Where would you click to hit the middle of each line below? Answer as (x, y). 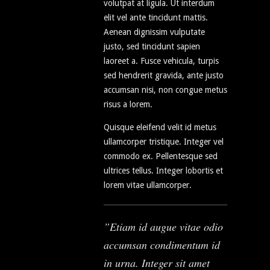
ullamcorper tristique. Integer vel (164, 142)
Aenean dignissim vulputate (154, 32)
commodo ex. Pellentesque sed (161, 156)
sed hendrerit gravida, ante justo (164, 76)
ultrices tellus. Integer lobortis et (163, 171)
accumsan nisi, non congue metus (165, 90)
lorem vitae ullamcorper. (148, 185)
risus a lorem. (128, 105)
